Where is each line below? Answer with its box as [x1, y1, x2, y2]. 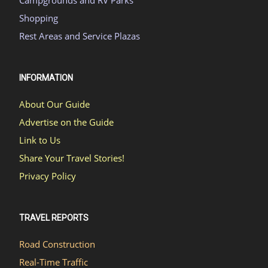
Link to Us [19, 133, 60, 146]
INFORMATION [19, 72, 73, 83]
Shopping [19, 11, 58, 24]
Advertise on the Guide [19, 115, 114, 128]
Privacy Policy [19, 169, 76, 182]
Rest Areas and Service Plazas [19, 29, 140, 42]
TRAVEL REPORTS [19, 212, 89, 223]
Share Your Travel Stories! [19, 151, 124, 164]
